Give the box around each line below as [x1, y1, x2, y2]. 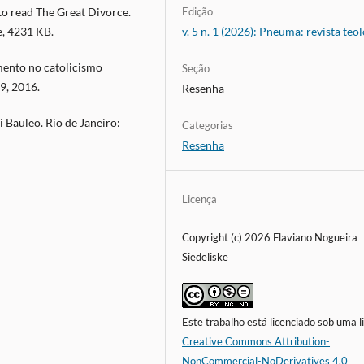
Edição [182, 4, 214, 18]
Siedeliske [182, 249, 229, 263]
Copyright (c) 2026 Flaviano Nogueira [182, 230, 358, 244]
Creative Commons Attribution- [182, 334, 331, 348]
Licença [182, 192, 218, 206]
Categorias [182, 118, 234, 132]
